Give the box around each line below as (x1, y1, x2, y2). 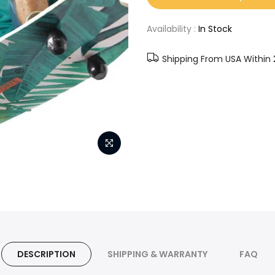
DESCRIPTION (17, 248, 76, 260)
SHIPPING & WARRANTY (107, 248, 207, 260)
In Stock (198, 23, 232, 35)
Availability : (147, 23, 198, 35)
